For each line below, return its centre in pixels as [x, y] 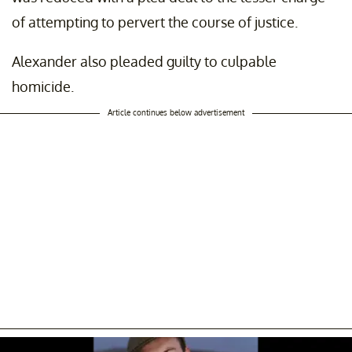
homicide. [43, 86]
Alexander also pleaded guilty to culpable [144, 61]
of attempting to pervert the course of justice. [155, 22]
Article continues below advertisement [176, 112]
